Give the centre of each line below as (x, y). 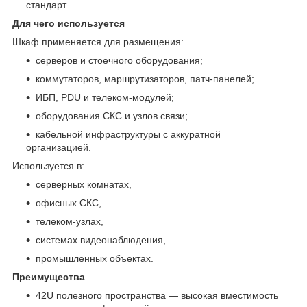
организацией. (59, 148)
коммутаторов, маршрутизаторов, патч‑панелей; (145, 79)
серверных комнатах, (84, 185)
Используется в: (48, 166)
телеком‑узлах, (70, 222)
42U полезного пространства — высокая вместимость (157, 296)
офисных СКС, (69, 203)
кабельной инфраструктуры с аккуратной (128, 135)
